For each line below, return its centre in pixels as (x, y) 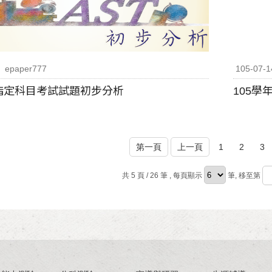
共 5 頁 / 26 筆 (145, 175)
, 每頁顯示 (186, 175)
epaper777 (26, 68)
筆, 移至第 (244, 175)
